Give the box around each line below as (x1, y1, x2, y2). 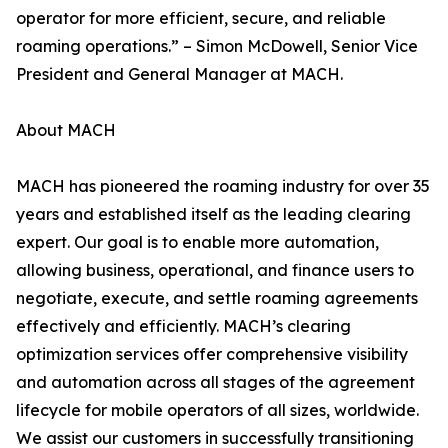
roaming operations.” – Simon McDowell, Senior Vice (16, 36, 418, 57)
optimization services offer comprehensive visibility (16, 344, 408, 365)
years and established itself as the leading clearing (16, 204, 411, 225)
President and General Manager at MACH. (16, 64, 343, 85)
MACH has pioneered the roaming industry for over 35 (16, 176, 430, 197)
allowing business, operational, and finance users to (16, 260, 414, 281)
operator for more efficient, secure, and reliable (16, 8, 386, 29)
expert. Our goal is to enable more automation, (16, 232, 379, 253)
